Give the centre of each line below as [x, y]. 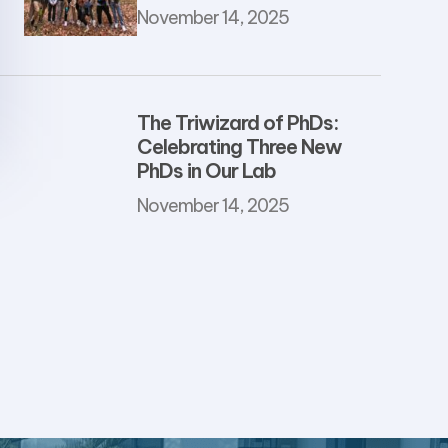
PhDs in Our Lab [206, 171]
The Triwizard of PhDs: [237, 123]
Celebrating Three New [239, 147]
